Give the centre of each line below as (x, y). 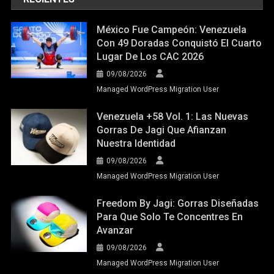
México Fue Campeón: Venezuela (172, 29)
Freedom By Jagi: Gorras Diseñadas (178, 203)
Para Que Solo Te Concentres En (170, 217)
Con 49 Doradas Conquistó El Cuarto (180, 43)
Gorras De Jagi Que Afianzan (162, 130)
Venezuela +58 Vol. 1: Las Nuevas (173, 116)
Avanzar (115, 230)
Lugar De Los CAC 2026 (150, 56)
